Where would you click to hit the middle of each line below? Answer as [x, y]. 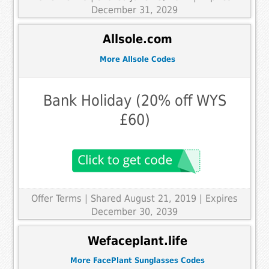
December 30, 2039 [134, 212]
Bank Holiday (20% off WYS [134, 101]
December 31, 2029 [134, 10]
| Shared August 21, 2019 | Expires [161, 199]
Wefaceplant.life [138, 241]
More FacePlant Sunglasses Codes [138, 261]
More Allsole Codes [138, 59]
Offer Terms [56, 199]
